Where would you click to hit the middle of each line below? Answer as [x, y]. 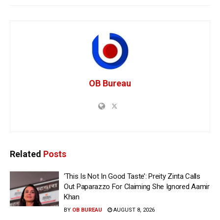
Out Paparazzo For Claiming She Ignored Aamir [137, 186]
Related [26, 154]
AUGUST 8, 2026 [133, 210]
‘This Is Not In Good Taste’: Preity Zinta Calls [132, 176]
